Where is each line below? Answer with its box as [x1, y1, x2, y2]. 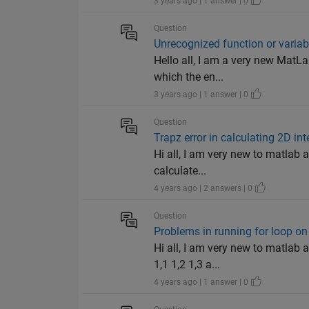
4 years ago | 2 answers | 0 [154, 183, 255, 194]
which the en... [154, 70, 224, 84]
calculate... [154, 164, 207, 178]
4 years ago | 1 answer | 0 [154, 277, 251, 288]
